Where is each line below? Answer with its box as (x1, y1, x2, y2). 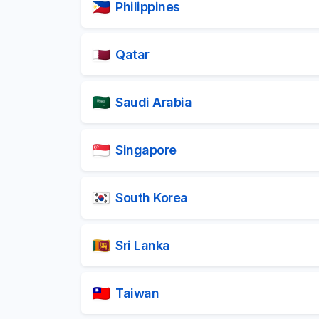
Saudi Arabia (115, 94, 192, 110)
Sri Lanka (115, 237, 170, 253)
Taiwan (115, 285, 159, 300)
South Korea (115, 189, 188, 205)
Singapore (115, 142, 177, 157)
